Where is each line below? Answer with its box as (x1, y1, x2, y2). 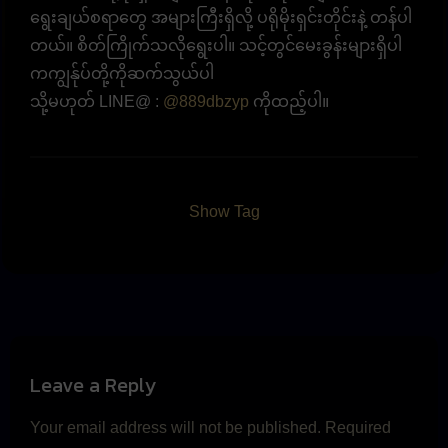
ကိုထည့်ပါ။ (249, 92, 329, 110)
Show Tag (188, 202, 260, 220)
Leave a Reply (30, 369, 156, 400)
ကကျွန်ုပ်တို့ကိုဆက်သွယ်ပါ (30, 64, 214, 82)
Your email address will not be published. (30, 418, 321, 436)
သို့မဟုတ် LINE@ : (30, 92, 163, 110)
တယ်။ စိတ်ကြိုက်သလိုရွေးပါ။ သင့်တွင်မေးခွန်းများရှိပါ (30, 36, 402, 54)
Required (325, 418, 391, 436)
